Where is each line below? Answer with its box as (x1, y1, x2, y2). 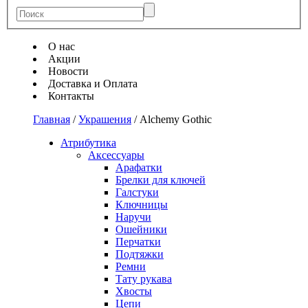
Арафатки (115, 161, 162, 173)
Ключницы (115, 198, 168, 210)
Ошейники (115, 223, 167, 235)
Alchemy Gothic (140, 113, 212, 125)
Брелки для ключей (115, 173, 206, 186)
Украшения (78, 113, 131, 125)
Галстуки (115, 186, 159, 198)
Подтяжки (115, 247, 164, 260)
